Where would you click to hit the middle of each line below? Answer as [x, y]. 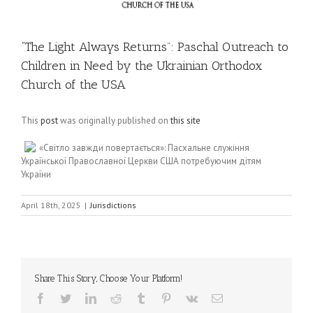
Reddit [136, 298]
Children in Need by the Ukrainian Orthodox [141, 66]
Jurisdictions [113, 205]
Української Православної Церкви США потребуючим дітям [141, 161]
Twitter [86, 298]
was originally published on [114, 121]
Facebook [67, 298]
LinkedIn [116, 298]
